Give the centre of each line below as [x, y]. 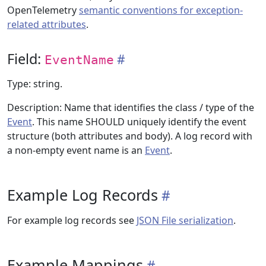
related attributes [47, 24]
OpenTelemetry [43, 10]
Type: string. [35, 84]
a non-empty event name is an [76, 150]
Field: [26, 59]
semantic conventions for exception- [161, 10]
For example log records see [72, 220]
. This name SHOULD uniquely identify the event [139, 122]
